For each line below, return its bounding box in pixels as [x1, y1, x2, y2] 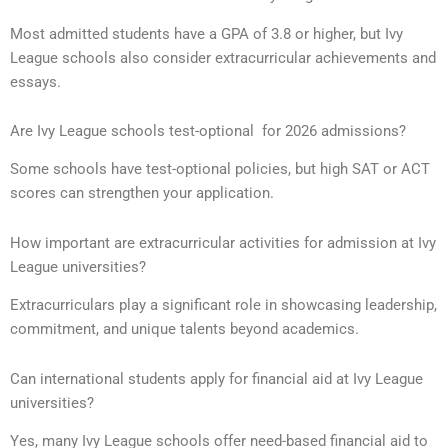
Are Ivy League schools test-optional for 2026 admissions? [10, 122, 406, 141]
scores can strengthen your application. [10, 184, 274, 203]
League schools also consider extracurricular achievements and [10, 48, 436, 67]
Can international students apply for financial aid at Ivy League [10, 369, 423, 388]
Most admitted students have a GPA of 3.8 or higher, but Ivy [10, 24, 403, 43]
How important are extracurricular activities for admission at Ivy [10, 233, 436, 252]
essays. [10, 72, 61, 91]
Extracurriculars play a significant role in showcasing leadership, [10, 296, 437, 315]
